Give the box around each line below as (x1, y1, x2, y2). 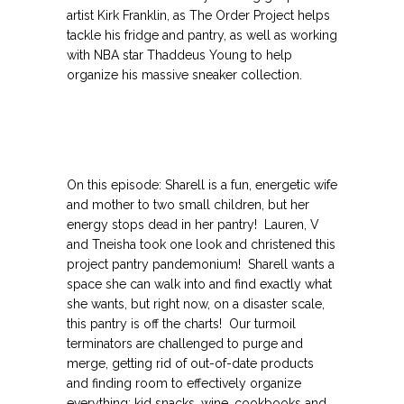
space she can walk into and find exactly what (67, 277, 332, 292)
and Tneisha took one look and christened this (67, 237, 335, 252)
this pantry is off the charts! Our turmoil (67, 317, 296, 332)
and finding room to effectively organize (67, 376, 301, 391)
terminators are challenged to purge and (67, 336, 303, 352)
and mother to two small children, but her (67, 197, 309, 213)
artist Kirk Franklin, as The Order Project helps (67, 8, 330, 23)
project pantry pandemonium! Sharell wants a (67, 257, 335, 272)
